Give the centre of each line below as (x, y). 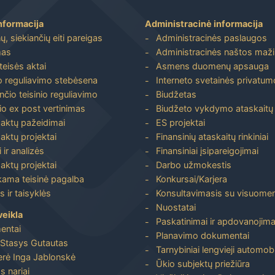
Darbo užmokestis (194, 165)
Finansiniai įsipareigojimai (207, 150)
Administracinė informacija (204, 23)
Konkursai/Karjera (192, 179)
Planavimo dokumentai (203, 235)
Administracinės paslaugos (211, 37)
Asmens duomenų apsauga (212, 66)
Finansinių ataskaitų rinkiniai (212, 136)
